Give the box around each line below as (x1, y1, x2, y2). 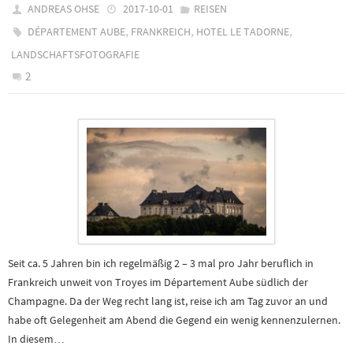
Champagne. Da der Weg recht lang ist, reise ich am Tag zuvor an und (8, 293, 328, 308)
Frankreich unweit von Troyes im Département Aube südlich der (8, 274, 308, 289)
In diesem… (8, 331, 65, 346)
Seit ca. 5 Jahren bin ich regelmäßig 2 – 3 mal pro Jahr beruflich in (8, 255, 314, 270)
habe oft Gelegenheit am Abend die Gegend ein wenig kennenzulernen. (8, 312, 340, 327)
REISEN (193, 2, 227, 16)
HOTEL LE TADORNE (196, 24, 290, 39)
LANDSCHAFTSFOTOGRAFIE (11, 47, 139, 61)
